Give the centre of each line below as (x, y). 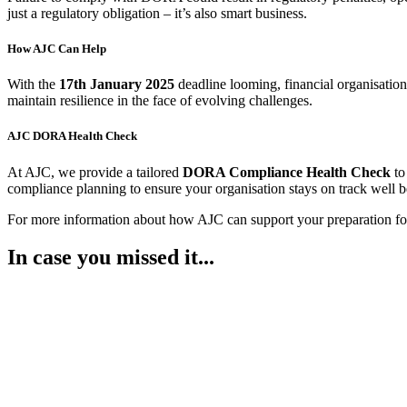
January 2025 (130, 84)
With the (33, 84)
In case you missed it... (111, 258)
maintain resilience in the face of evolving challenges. (160, 101)
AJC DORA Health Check (72, 136)
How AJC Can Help (57, 48)
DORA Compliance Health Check (287, 172)
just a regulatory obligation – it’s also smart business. (157, 13)
